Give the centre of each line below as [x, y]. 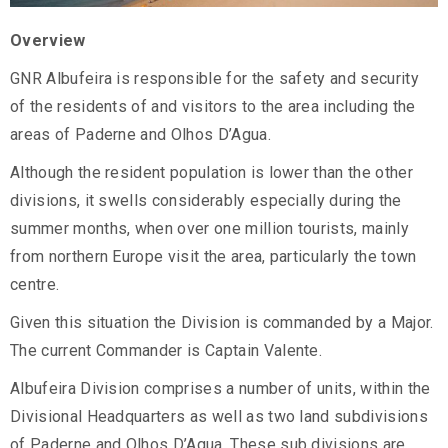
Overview [48, 41]
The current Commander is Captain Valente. [166, 351]
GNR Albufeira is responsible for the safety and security [214, 79]
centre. [35, 285]
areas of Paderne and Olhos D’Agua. [140, 135]
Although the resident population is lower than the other [211, 173]
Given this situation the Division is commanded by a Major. [222, 323]
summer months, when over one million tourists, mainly [209, 229]
